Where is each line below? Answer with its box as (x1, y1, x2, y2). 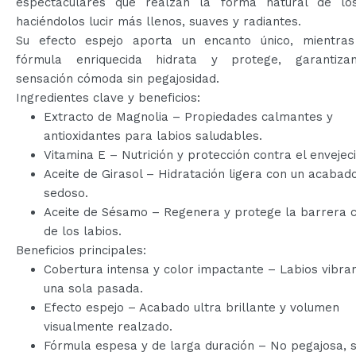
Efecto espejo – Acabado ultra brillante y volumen (44, 300, 339, 315)
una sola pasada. (44, 281, 143, 296)
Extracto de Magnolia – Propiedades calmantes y (44, 109, 333, 124)
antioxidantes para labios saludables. (44, 128, 262, 143)
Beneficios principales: (16, 242, 146, 257)
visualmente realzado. (44, 319, 172, 334)
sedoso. (44, 185, 88, 200)
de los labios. (44, 223, 122, 238)
